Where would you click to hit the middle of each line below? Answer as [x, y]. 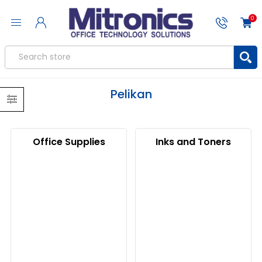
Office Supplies [69, 142]
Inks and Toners [193, 142]
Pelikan [131, 94]
